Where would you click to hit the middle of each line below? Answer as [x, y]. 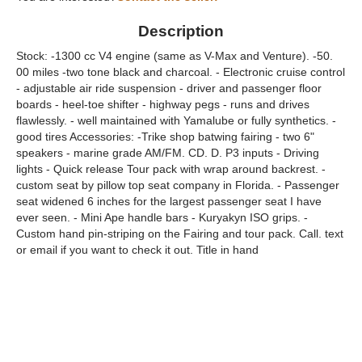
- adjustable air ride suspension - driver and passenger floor [169, 88]
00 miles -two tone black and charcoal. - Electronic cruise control [181, 72]
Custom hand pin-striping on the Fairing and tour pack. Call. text [180, 234]
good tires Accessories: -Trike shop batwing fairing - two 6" [165, 137]
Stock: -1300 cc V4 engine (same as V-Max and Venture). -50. [175, 56]
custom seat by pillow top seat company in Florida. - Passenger [178, 185]
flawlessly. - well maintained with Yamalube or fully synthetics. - [176, 121]
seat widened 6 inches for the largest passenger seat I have [169, 202]
